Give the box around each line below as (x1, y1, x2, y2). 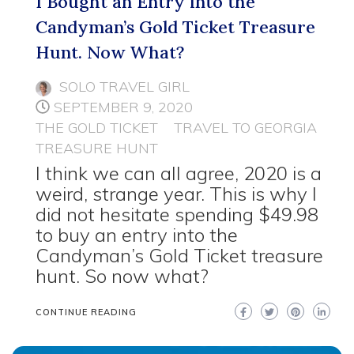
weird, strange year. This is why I (36, 182, 317, 206)
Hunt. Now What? (36, 41, 184, 64)
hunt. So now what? (36, 264, 209, 288)
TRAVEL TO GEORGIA (174, 119, 317, 137)
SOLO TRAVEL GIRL (59, 77, 190, 96)
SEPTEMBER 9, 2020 (54, 98, 193, 117)
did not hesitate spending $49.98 (36, 202, 318, 227)
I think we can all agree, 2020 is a (36, 161, 322, 186)
